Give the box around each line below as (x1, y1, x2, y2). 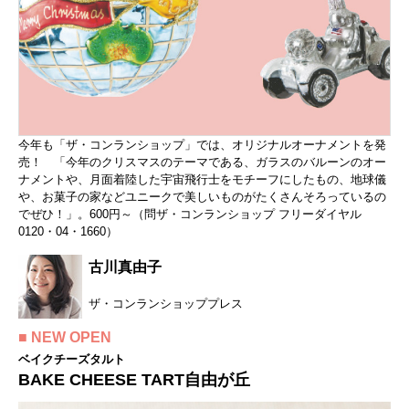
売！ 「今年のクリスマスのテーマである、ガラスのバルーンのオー (18, 154, 386, 169)
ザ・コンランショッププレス (89, 296, 243, 310)
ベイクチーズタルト (18, 351, 125, 366)
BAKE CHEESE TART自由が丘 (18, 370, 250, 389)
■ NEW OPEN (18, 329, 111, 345)
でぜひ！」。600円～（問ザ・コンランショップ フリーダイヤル (18, 206, 362, 221)
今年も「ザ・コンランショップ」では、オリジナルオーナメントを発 (18, 137, 386, 152)
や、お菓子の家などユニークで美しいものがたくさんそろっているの (18, 189, 386, 204)
